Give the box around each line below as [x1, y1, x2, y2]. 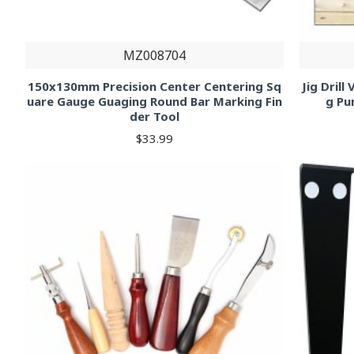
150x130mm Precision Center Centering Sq [27, 78, 281, 95]
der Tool [129, 108, 179, 125]
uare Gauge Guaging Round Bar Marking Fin [26, 93, 282, 110]
